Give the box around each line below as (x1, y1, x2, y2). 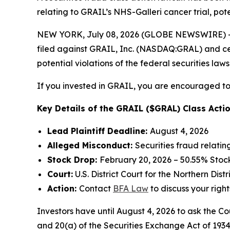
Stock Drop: (47, 154, 100, 165)
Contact (79, 183, 113, 194)
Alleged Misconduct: (47, 140, 135, 150)
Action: (47, 183, 79, 194)
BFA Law (113, 183, 148, 194)
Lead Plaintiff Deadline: (47, 125, 150, 136)
